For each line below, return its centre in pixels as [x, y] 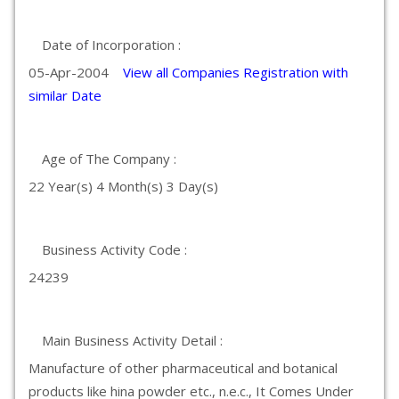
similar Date [65, 95]
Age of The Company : [109, 159]
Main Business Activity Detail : [132, 340]
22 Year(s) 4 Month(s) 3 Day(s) [123, 186]
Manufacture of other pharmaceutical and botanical [183, 368]
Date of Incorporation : [111, 45]
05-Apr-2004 [76, 72]
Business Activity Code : [114, 249]
